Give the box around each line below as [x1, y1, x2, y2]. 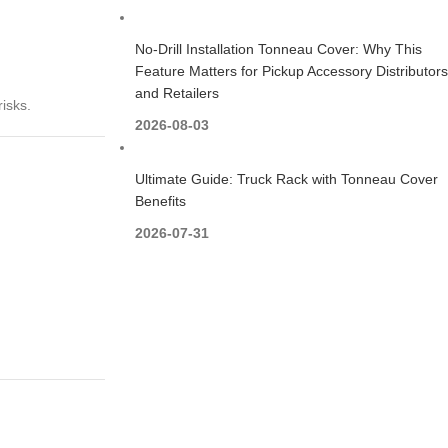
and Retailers [134, 85, 219, 101]
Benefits [134, 193, 186, 209]
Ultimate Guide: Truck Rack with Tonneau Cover [134, 171, 438, 187]
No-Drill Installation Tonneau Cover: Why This [134, 41, 422, 57]
